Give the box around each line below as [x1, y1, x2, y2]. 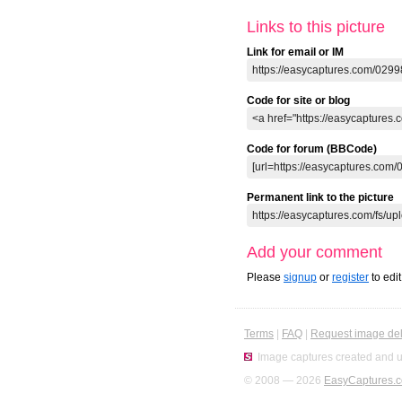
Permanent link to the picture [247, 191, 394, 205]
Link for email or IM [247, 46, 344, 59]
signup [284, 271, 317, 284]
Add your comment [247, 243, 382, 262]
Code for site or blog [247, 94, 350, 108]
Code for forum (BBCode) [247, 143, 377, 156]
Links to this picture [247, 18, 385, 37]
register [332, 271, 369, 284]
